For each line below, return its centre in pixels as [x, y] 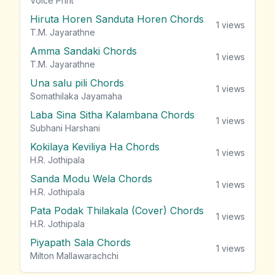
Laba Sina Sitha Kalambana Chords [112, 114]
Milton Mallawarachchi [74, 255]
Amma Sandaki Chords [83, 51]
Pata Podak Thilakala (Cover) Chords [117, 210]
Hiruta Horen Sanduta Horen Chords [117, 19]
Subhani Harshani [65, 128]
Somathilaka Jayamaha [76, 96]
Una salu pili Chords [77, 83]
